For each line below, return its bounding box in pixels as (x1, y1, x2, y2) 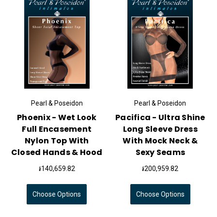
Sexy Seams (135, 147, 185, 158)
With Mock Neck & (123, 135, 198, 147)
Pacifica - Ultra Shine (115, 112, 205, 124)
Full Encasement (22, 124, 92, 135)
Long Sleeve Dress (123, 124, 198, 135)
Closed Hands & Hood (11, 147, 103, 158)
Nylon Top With (25, 135, 89, 147)
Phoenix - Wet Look (17, 112, 97, 124)
